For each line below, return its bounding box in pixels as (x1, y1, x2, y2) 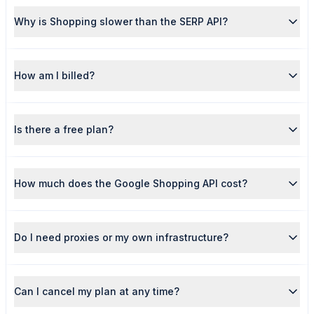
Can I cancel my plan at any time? (14, 285, 179, 297)
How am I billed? (14, 69, 95, 81)
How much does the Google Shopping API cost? (14, 177, 247, 189)
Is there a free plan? (14, 123, 114, 135)
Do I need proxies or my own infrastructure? (14, 231, 228, 243)
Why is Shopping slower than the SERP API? (14, 15, 228, 27)
